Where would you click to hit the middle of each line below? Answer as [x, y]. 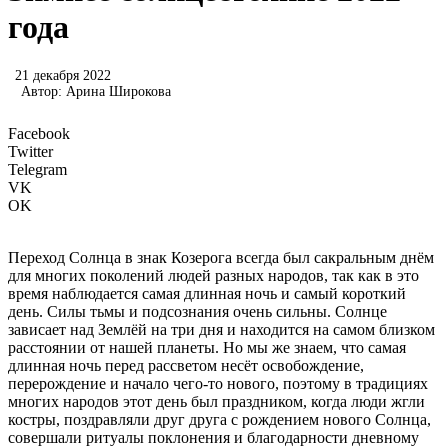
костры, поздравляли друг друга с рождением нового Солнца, [219, 419]
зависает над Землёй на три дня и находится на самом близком [221, 329]
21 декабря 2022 [63, 75]
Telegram [37, 169]
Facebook [39, 133]
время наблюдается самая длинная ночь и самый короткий [207, 293]
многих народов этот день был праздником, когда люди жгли [216, 401]
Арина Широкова [118, 91]
